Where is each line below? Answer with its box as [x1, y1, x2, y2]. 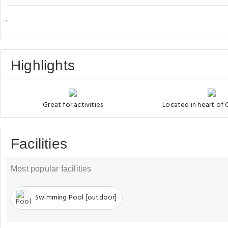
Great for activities [43, 99, 103, 111]
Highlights [11, 57, 75, 73]
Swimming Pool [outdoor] [35, 192, 117, 204]
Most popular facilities [11, 164, 92, 173]
